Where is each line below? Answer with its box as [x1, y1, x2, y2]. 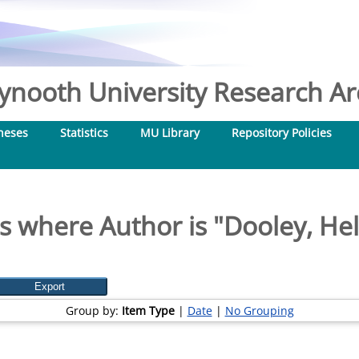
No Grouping [224, 303, 294, 318]
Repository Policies [232, 125, 332, 140]
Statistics [60, 125, 108, 140]
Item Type [121, 303, 175, 318]
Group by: [65, 303, 122, 318]
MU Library [140, 125, 200, 140]
